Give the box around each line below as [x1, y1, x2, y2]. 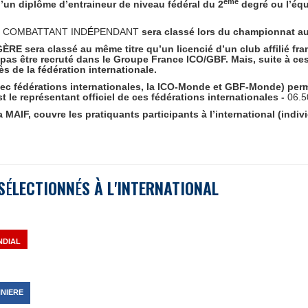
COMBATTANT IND [3, 26, 87, 37]
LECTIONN [12, 175, 75, 200]
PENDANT [93, 26, 142, 37]
